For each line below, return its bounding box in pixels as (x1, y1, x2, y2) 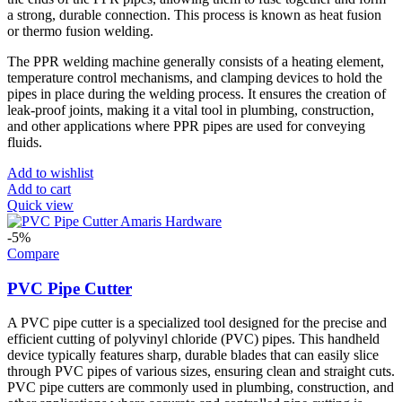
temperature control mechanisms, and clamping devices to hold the (7, 69, 382, 85)
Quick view (7, 197, 74, 213)
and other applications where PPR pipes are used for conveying (7, 118, 365, 134)
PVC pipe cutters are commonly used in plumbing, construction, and (7, 380, 394, 396)
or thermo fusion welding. (7, 22, 153, 39)
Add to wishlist (7, 164, 93, 180)
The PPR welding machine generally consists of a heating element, (7, 53, 384, 69)
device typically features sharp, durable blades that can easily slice (7, 347, 379, 363)
